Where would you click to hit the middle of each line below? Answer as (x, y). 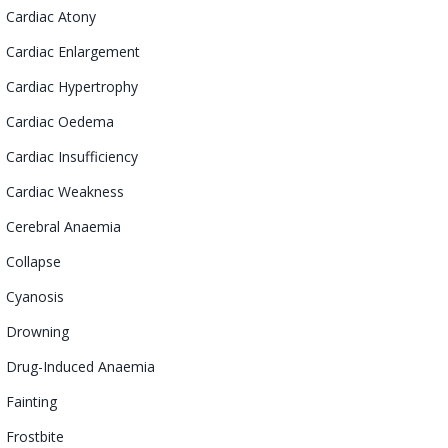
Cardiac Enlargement (73, 51)
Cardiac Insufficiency (72, 156)
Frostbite (35, 436)
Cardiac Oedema (60, 121)
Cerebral (33, 226)
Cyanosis (35, 296)
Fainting (31, 401)
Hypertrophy (98, 86)
